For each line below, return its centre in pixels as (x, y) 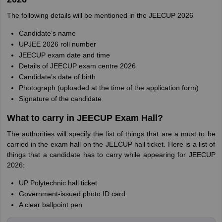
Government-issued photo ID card (72, 194)
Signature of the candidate (60, 99)
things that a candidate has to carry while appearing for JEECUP (111, 155)
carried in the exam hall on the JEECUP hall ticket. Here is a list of (111, 144)
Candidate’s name (47, 33)
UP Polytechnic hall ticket (58, 183)
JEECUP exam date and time (64, 55)
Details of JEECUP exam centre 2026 (77, 66)
